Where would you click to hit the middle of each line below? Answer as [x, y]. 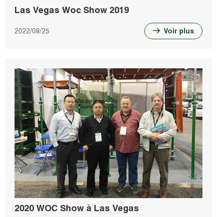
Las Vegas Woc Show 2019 [72, 10]
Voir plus [179, 31]
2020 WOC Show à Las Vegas [77, 208]
